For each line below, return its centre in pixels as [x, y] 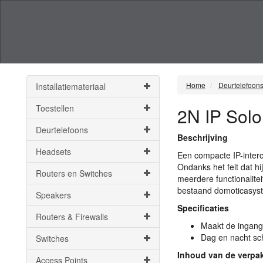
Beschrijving [202, 137]
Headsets [53, 151]
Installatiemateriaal [71, 86]
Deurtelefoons [62, 130]
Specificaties [203, 208]
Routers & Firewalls [72, 217]
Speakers [53, 195]
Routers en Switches [74, 173]
